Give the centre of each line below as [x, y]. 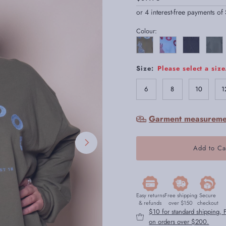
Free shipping [181, 195]
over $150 [181, 203]
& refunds [150, 203]
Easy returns [150, 195]
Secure [208, 195]
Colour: [146, 31]
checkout [208, 203]
